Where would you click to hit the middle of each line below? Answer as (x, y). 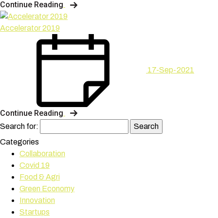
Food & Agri (40, 177)
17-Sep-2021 (170, 70)
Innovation (37, 200)
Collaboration (42, 153)
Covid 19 (35, 165)
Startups (35, 212)
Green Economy (47, 188)
